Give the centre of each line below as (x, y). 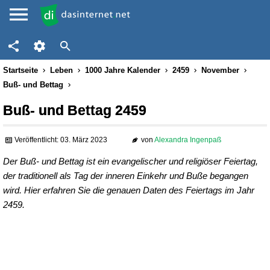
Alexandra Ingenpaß (187, 140)
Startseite (20, 70)
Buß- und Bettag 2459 (75, 110)
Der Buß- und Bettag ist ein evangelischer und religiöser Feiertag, (130, 161)
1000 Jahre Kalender (123, 70)
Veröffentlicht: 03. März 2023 (61, 140)
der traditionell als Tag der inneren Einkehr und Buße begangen (126, 176)
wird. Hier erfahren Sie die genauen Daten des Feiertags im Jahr (129, 190)
